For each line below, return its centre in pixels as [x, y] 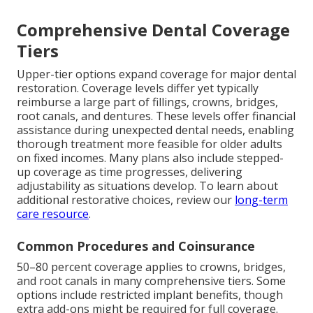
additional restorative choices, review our [126, 200]
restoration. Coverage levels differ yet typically [138, 88]
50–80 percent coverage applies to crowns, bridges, [151, 267]
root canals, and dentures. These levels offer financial [156, 116]
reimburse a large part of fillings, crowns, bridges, [147, 102]
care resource [53, 214]
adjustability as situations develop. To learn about [147, 186]
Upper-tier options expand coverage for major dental [156, 74]
